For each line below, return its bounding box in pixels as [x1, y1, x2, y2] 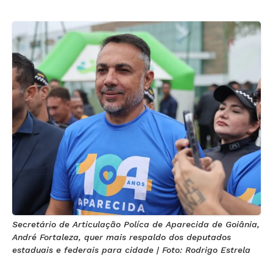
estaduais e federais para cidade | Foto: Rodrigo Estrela [12, 244, 250, 255]
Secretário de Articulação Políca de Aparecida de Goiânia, [12, 219, 260, 229]
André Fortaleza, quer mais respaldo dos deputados [12, 232, 231, 242]
